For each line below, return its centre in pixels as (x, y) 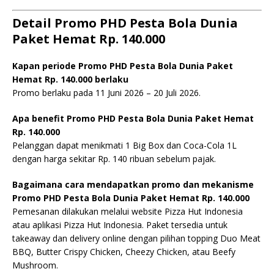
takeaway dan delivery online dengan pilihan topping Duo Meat (136, 238)
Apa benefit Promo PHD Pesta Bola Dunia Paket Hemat (133, 118)
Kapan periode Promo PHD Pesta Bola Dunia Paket (123, 66)
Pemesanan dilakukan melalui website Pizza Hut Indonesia (128, 211)
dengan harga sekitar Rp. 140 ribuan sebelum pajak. (114, 159)
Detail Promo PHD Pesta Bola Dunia (125, 23)
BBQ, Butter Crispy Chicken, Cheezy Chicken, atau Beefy (124, 252)
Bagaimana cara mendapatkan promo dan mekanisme (133, 184)
